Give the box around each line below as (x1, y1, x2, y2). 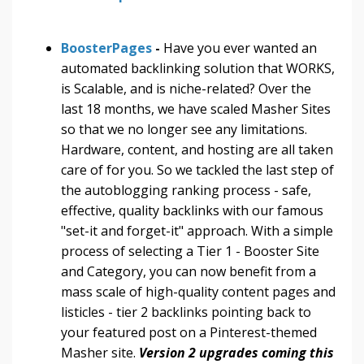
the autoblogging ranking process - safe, (61, 180, 311, 199)
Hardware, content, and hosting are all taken (61, 140, 333, 158)
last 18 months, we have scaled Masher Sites (61, 99, 331, 118)
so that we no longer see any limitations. (61, 119, 307, 138)
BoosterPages (61, 38, 152, 57)
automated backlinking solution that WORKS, (61, 58, 335, 77)
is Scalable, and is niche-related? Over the (61, 79, 311, 97)
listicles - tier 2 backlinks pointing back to (61, 302, 311, 321)
